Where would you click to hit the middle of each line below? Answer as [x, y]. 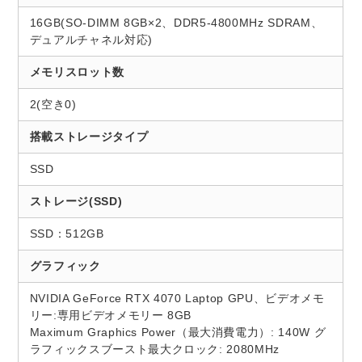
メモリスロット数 [77, 72]
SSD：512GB [67, 234]
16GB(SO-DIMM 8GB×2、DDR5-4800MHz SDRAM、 [176, 23]
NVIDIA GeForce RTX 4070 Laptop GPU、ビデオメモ [177, 299]
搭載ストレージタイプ [89, 137]
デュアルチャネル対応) [91, 40]
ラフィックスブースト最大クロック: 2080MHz [154, 349]
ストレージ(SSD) [76, 202]
